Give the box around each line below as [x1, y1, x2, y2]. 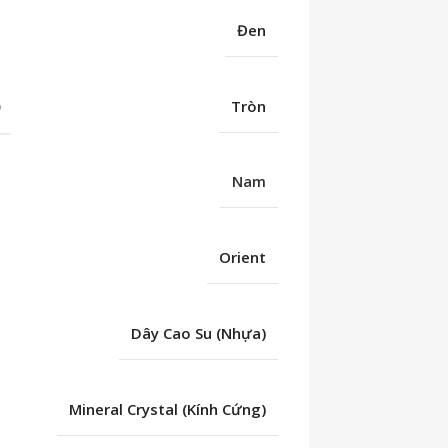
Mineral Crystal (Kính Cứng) [69, 398, 267, 419]
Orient [219, 247, 267, 268]
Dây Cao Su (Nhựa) [131, 322, 267, 343]
